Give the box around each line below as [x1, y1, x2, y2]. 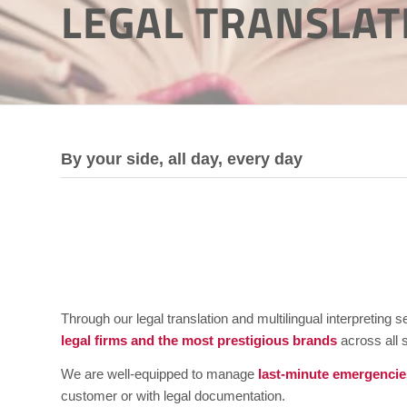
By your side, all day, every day [61, 150, 303, 168]
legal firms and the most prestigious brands [61, 332, 337, 348]
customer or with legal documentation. [61, 387, 285, 403]
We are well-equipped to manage [61, 365, 258, 382]
